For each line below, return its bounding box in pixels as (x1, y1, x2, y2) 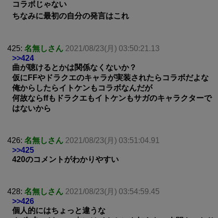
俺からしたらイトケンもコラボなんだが (12, 83, 152, 92)
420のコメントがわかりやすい (12, 155, 119, 163)
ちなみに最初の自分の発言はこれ (12, 11, 129, 20)
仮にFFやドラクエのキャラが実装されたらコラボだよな (12, 73, 209, 82)
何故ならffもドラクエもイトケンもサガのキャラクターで (12, 93, 212, 102)
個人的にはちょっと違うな (12, 206, 106, 215)
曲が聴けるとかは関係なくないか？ (12, 63, 137, 72)
